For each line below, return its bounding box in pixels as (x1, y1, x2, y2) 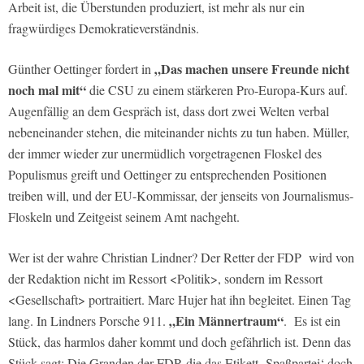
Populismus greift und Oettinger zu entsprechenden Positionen (8, 165, 327, 183)
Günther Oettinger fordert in (8, 59, 154, 77)
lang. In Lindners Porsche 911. (8, 311, 169, 329)
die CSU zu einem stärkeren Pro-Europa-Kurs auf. (86, 80, 348, 98)
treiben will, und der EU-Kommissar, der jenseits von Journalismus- (8, 186, 353, 204)
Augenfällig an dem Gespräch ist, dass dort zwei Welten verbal (8, 102, 329, 119)
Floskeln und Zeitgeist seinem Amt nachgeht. (8, 207, 240, 225)
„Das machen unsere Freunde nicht (154, 58, 349, 78)
